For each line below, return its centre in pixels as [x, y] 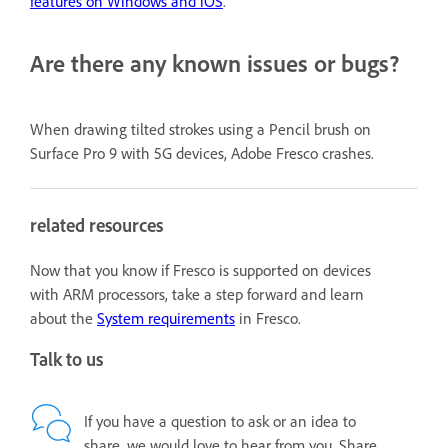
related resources [96, 225]
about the [63, 318]
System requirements [166, 318]
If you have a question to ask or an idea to [220, 421]
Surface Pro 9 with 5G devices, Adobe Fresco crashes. [202, 152]
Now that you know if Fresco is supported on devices [200, 270]
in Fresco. [268, 318]
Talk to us [66, 360]
